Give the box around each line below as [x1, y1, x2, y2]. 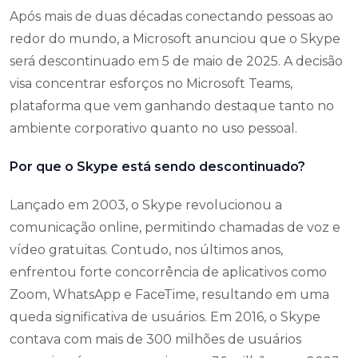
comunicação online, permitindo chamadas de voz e [10, 219, 340, 235]
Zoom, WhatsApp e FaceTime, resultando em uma [10, 286, 329, 302]
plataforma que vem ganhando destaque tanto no [10, 97, 334, 113]
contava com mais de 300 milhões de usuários [10, 331, 301, 347]
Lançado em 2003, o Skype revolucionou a [10, 197, 282, 213]
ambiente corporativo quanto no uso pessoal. [10, 120, 297, 136]
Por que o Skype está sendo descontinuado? [10, 158, 305, 174]
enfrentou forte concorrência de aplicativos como [10, 264, 327, 280]
